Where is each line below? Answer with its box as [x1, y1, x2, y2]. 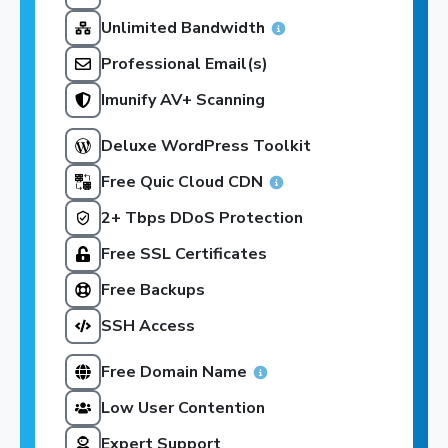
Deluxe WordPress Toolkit [101, 135, 311, 158]
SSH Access [101, 315, 195, 338]
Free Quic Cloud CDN [101, 171, 263, 194]
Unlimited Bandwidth [101, 17, 265, 40]
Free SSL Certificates [101, 243, 267, 266]
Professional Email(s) [101, 53, 268, 76]
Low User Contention [101, 397, 265, 420]
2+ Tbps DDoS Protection [101, 207, 303, 230]
